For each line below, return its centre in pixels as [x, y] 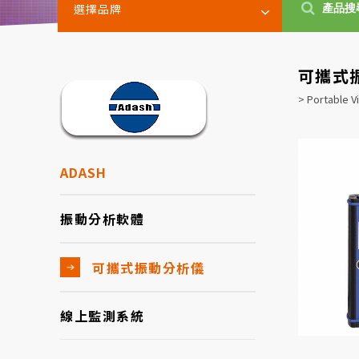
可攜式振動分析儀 [148, 267]
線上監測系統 [102, 316]
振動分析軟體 [102, 219]
